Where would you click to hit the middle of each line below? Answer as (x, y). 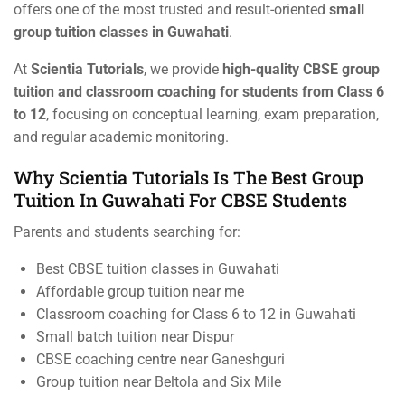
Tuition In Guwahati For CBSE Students (180, 200)
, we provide (183, 70)
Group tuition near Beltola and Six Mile (159, 382)
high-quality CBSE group (301, 70)
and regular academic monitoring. (121, 137)
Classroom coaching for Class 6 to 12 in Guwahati (196, 315)
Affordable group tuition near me (140, 292)
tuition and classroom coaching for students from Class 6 (199, 92)
